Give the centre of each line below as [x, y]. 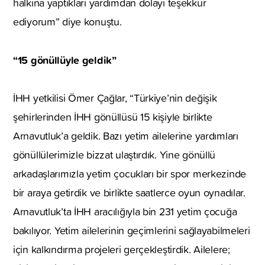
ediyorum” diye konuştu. [67, 21]
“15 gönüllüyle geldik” [65, 59]
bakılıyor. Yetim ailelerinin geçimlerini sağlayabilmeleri [132, 230]
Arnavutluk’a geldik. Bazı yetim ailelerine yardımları [126, 135]
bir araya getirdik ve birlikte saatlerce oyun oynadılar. [129, 192]
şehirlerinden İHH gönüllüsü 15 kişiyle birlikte [113, 117]
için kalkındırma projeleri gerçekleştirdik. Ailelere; [122, 249]
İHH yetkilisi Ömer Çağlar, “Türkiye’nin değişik [115, 98]
